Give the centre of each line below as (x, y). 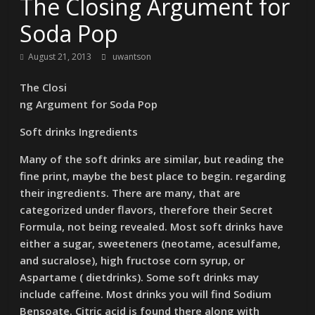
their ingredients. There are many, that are (130, 193)
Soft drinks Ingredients (79, 131)
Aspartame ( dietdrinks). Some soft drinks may (140, 277)
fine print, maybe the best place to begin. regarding (153, 176)
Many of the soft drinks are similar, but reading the (152, 159)
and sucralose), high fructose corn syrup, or (133, 260)
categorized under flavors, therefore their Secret (147, 210)
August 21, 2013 (60, 57)
